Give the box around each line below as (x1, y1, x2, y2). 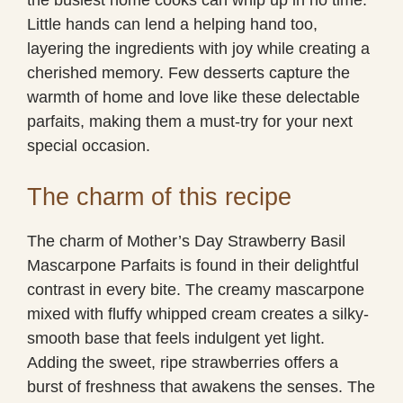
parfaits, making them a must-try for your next (27, 112, 353, 130)
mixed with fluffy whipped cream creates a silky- (27, 304, 369, 323)
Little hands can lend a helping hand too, (27, 14, 318, 33)
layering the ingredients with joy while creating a (27, 39, 370, 58)
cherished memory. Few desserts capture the (27, 63, 350, 82)
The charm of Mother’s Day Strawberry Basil (27, 231, 345, 250)
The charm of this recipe (27, 183, 291, 210)
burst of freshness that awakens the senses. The (27, 377, 375, 396)
